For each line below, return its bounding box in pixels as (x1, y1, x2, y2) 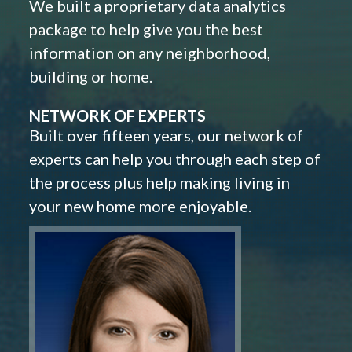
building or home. (29, 67, 152, 86)
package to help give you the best (29, 20, 263, 39)
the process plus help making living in (29, 173, 290, 192)
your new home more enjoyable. (29, 196, 251, 216)
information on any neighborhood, (29, 43, 270, 63)
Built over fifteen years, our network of (29, 126, 303, 145)
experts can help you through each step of (29, 149, 321, 169)
